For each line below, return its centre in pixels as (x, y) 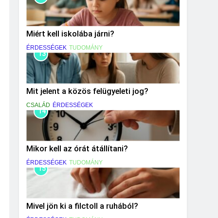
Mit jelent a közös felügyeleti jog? (87, 91)
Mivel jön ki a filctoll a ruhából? (82, 206)
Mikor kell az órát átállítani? (77, 149)
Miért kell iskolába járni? (70, 34)
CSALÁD (38, 105)
